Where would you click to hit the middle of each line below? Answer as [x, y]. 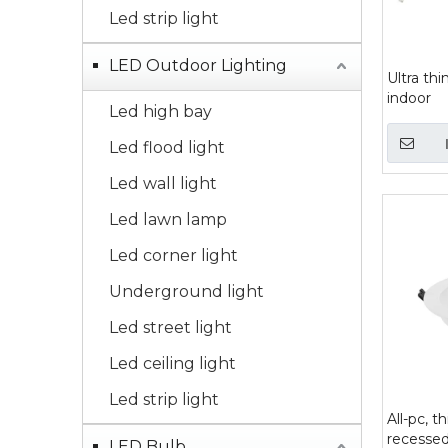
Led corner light [173, 255]
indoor [409, 98]
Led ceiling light [172, 363]
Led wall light [163, 183]
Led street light [170, 327]
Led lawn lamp [168, 219]
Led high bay [160, 111]
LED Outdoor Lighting [198, 65]
